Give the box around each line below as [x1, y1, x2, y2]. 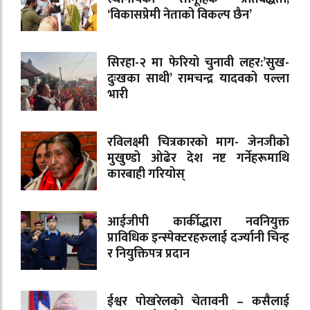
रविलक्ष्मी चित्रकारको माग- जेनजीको [107, 131, 289, 153]
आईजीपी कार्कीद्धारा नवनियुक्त [107, 211, 289, 232]
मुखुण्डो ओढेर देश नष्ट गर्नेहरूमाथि [107, 147, 289, 169]
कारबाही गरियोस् [107, 163, 185, 185]
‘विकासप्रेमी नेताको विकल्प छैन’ [107, 4, 252, 26]
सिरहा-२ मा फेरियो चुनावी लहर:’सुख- [107, 52, 289, 73]
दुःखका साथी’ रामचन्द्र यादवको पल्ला [107, 68, 289, 89]
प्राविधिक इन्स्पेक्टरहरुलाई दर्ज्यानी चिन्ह [107, 227, 289, 248]
